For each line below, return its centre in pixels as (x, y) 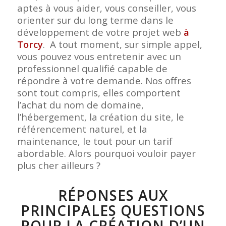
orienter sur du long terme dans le (95, 20)
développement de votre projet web (100, 32)
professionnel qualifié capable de (92, 68)
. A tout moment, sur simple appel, (122, 44)
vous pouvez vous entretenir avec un (99, 56)
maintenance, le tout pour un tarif (95, 141)
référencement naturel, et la (82, 129)
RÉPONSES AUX (113, 195)
